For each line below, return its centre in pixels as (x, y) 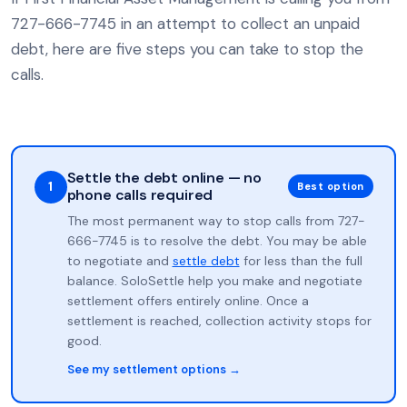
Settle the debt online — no (164, 177)
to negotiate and (119, 260)
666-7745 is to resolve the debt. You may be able (217, 240)
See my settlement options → (154, 369)
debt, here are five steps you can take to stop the (187, 49)
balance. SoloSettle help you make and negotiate (214, 280)
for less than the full (301, 260)
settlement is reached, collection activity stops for (219, 320)
